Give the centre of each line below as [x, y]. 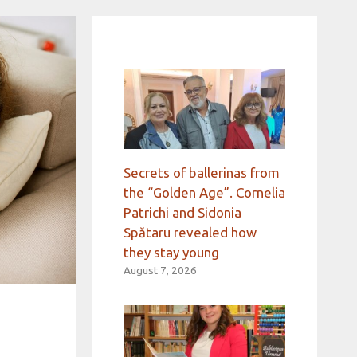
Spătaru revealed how [190, 233]
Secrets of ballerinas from [201, 173]
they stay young [171, 253]
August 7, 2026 [160, 271]
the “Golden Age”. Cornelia [204, 193]
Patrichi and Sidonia [182, 213]
